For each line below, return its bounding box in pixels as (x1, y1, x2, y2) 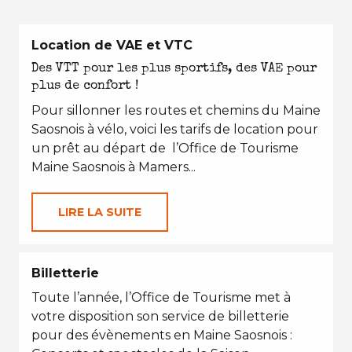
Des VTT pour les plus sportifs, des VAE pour (31, 63, 317, 75)
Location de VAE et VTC (31, 38, 192, 53)
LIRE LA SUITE (58, 205, 141, 219)
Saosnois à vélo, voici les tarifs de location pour (31, 122, 318, 137)
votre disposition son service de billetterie (31, 309, 289, 324)
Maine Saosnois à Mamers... (31, 159, 196, 174)
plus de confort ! (31, 80, 138, 93)
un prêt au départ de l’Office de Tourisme (31, 141, 299, 156)
